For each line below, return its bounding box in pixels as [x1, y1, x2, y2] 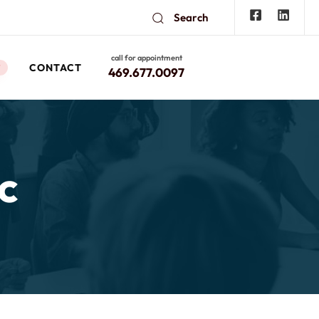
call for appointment [110, 52, 182, 63]
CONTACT [29, 61, 82, 74]
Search [174, 11, 209, 24]
